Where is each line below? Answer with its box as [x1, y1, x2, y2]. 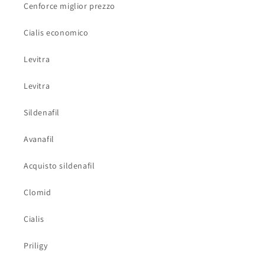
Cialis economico [24, 27, 89, 38]
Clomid [24, 187, 51, 198]
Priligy [24, 240, 48, 251]
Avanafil [24, 134, 54, 145]
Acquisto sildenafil [24, 160, 95, 172]
